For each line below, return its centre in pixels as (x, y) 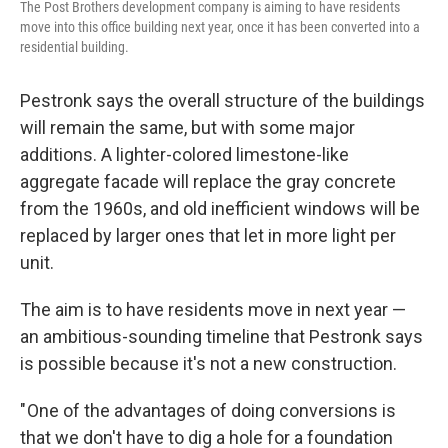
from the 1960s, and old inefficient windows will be (220, 208)
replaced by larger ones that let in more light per (208, 235)
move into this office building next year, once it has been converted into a (220, 27)
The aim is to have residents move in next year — (213, 309)
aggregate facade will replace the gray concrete (208, 181)
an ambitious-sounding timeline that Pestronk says (221, 336)
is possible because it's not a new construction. (208, 363)
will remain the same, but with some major (187, 127)
